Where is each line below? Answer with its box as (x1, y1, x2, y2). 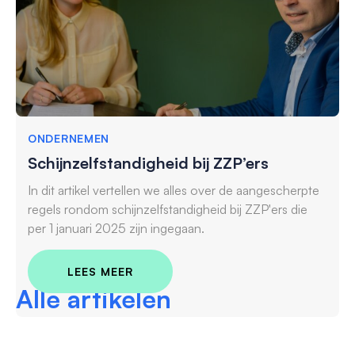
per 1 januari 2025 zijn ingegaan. (28, 219, 204, 236)
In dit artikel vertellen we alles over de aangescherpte (28, 181, 319, 198)
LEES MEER (67, 264, 133, 278)
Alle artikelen (16, 282, 171, 315)
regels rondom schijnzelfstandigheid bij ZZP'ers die (28, 200, 307, 217)
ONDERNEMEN (28, 131, 109, 145)
